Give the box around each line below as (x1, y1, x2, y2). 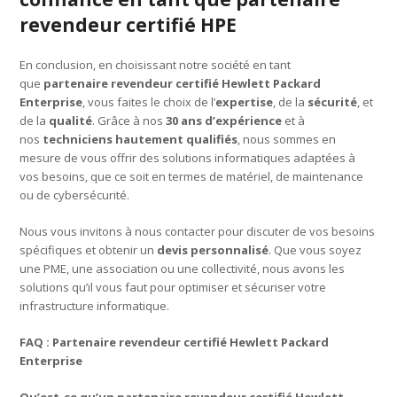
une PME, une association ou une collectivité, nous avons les (19, 260, 346, 276)
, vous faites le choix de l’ (82, 93, 216, 110)
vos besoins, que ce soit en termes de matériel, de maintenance (19, 167, 364, 184)
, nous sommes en (237, 130, 337, 147)
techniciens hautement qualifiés (43, 130, 238, 147)
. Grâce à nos (92, 112, 167, 128)
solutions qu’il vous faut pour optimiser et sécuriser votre (19, 278, 327, 295)
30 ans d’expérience (166, 112, 283, 128)
